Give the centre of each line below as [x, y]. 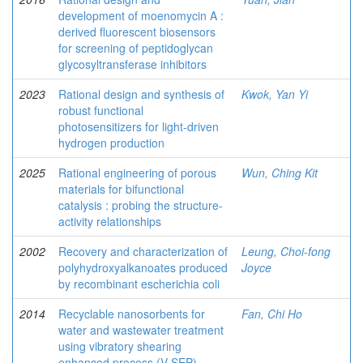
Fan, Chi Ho [272, 314]
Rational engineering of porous [137, 173]
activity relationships [110, 221]
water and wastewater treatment [141, 330]
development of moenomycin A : [141, 15]
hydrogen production [111, 143]
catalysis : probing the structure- [141, 205]
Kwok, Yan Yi [275, 94]
